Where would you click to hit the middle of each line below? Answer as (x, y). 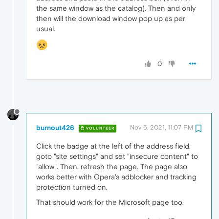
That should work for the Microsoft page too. (110, 202)
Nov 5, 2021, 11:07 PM (162, 128)
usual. (46, 28)
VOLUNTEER (99, 128)
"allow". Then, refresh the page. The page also (112, 167)
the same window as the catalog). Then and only (116, 8)
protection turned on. (72, 187)
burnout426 (55, 128)
